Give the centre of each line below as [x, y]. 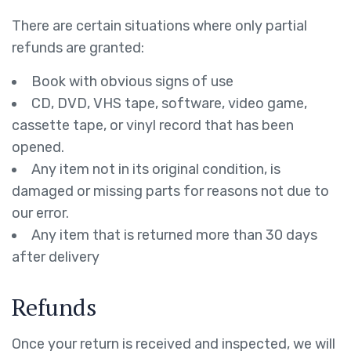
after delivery [56, 257]
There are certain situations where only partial [159, 26]
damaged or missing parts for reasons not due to [170, 191]
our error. [40, 213]
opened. [38, 147]
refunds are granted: [78, 48]
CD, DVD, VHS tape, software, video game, [169, 103]
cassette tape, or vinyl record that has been [153, 125]
